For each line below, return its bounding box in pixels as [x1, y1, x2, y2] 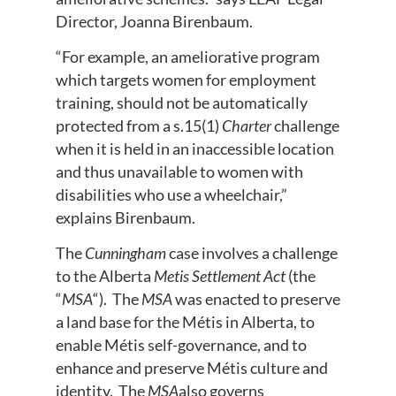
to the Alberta [55, 266, 154, 286]
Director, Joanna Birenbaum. [55, 11, 253, 31]
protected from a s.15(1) [55, 115, 222, 135]
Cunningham [84, 243, 166, 263]
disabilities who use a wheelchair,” [55, 184, 287, 204]
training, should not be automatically [55, 92, 308, 112]
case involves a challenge [165, 243, 338, 263]
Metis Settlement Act [153, 266, 288, 286]
